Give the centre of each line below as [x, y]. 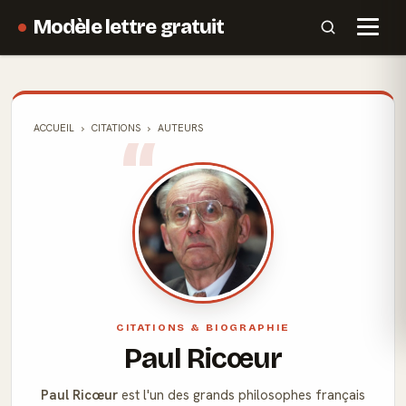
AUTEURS [180, 128]
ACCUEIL [54, 128]
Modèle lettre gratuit [129, 27]
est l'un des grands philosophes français [242, 395]
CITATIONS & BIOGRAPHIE [203, 327]
